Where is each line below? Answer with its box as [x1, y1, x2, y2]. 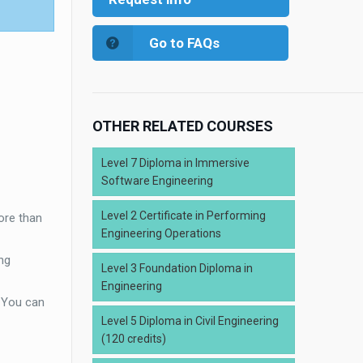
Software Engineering [101, 174, 213, 187]
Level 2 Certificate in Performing [101, 209, 266, 222]
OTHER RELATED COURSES [92, 117, 273, 135]
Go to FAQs [148, 35, 220, 51]
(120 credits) [101, 332, 166, 345]
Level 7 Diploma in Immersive [101, 156, 250, 169]
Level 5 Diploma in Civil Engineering [101, 314, 279, 327]
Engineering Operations [101, 227, 221, 240]
